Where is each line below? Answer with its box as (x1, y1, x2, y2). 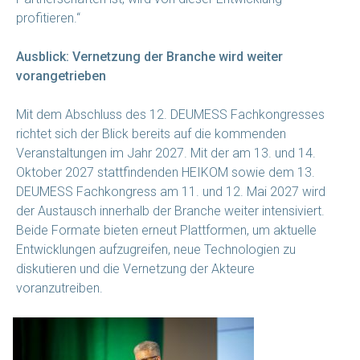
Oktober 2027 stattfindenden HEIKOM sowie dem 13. (16, 164, 315, 180)
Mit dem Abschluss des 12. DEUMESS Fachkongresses (16, 106, 325, 122)
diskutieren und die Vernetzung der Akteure (16, 260, 255, 276)
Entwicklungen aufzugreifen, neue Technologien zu (16, 241, 296, 257)
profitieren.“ (16, 10, 80, 26)
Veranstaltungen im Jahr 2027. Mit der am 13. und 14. (16, 145, 316, 161)
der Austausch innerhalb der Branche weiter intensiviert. (16, 202, 325, 219)
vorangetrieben (16, 67, 106, 84)
